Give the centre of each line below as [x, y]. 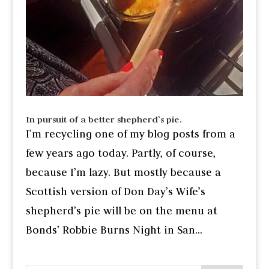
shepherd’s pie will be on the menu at [121, 211]
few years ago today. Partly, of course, [120, 153]
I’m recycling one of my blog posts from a [130, 134]
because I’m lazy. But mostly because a [123, 173]
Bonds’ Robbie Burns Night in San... [114, 230]
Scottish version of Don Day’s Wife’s [115, 192]
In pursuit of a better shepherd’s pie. [104, 119]
